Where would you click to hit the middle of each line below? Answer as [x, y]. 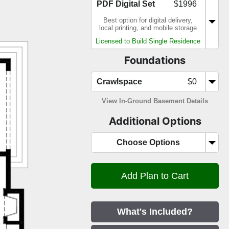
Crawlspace [119, 82]
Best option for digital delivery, [148, 20]
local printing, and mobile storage [148, 28]
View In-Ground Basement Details [155, 101]
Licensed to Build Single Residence [148, 42]
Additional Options [155, 121]
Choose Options [148, 143]
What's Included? [155, 212]
